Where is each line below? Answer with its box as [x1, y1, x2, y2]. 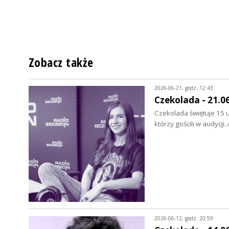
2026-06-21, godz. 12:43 [154, 84, 213, 91]
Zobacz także [29, 54, 94, 71]
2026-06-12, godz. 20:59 [154, 214, 213, 222]
